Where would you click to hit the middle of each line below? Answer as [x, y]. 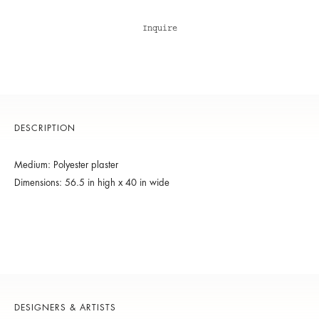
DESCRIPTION [45, 129]
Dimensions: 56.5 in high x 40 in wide [92, 183]
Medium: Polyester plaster [66, 164]
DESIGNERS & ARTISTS [65, 308]
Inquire [159, 30]
